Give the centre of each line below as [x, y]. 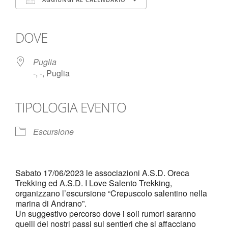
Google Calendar [89, 18]
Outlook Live [155, 18]
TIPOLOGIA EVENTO [71, 107]
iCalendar [101, 18]
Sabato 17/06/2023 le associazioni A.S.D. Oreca [102, 173]
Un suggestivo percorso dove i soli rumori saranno [106, 213]
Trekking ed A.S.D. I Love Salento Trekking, [94, 183]
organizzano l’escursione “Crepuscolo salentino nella [111, 193]
